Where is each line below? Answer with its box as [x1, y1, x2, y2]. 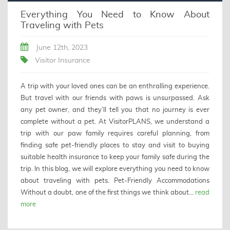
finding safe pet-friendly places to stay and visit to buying [21, 142, 209, 149]
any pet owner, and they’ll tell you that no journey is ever [21, 106, 209, 114]
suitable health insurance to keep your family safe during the [21, 154, 209, 161]
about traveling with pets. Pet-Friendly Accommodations [21, 177, 209, 185]
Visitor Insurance [35, 57, 90, 65]
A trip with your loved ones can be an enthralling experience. [21, 83, 209, 90]
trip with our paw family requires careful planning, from [21, 130, 209, 138]
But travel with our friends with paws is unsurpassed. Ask [21, 94, 209, 102]
